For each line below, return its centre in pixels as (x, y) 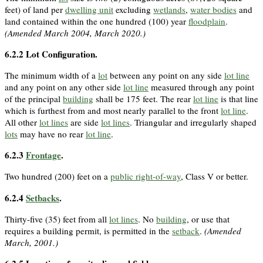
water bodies (213, 9)
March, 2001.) (31, 242)
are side (85, 122)
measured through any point (201, 87)
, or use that (208, 219)
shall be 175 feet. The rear (143, 99)
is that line (238, 99)
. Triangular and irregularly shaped (193, 122)
